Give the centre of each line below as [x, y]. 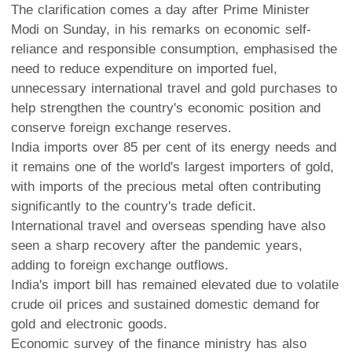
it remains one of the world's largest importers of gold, [172, 167]
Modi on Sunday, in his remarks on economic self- [161, 29]
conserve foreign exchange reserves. [121, 127]
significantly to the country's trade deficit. [134, 206]
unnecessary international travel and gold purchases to [174, 88]
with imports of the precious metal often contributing [166, 186]
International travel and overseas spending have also [168, 225]
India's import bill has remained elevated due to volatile [175, 284]
